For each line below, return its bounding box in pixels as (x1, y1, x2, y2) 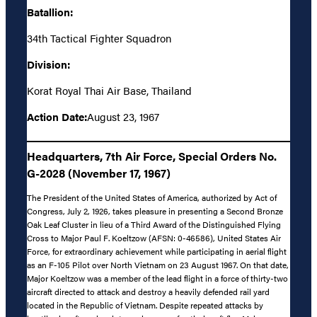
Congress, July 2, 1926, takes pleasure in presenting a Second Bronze (27, 204, 283, 217)
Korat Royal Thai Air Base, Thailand (27, 82, 192, 98)
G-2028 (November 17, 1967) (27, 165, 171, 182)
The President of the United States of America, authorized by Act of (27, 190, 277, 204)
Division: (27, 56, 70, 71)
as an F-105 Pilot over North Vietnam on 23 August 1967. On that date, (27, 258, 289, 271)
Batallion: (27, 4, 73, 19)
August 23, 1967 (87, 108, 159, 124)
